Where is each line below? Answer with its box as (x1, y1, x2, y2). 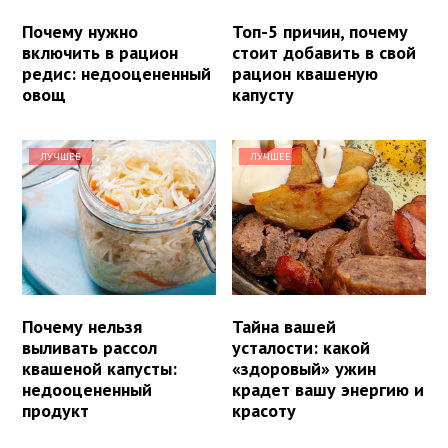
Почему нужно (22, 19, 138, 43)
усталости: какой (232, 336, 371, 360)
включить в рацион (22, 40, 178, 64)
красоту (232, 399, 297, 423)
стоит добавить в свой (232, 40, 417, 64)
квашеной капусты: (22, 357, 177, 381)
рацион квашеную (232, 61, 379, 85)
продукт (22, 399, 89, 423)
